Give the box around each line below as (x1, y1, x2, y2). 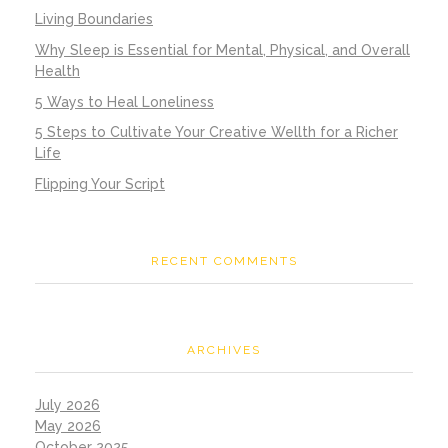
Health (35, 62, 80, 79)
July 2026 (35, 397, 100, 413)
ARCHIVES (187, 342, 261, 357)
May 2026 (35, 418, 101, 434)
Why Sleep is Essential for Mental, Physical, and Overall (35, 41, 410, 58)
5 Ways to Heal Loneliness (35, 93, 214, 110)
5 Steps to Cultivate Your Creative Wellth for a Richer (35, 124, 398, 141)
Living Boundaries (35, 11, 153, 28)
